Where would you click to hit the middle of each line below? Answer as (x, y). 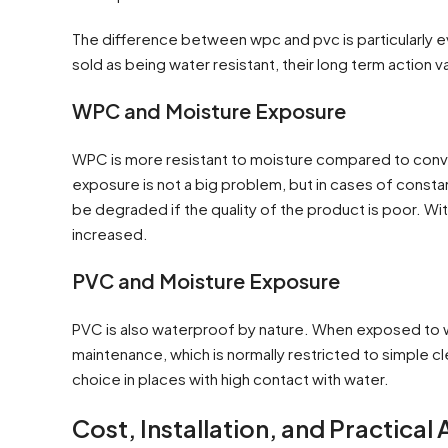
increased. (110, 233)
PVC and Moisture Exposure (206, 280)
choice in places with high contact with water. (230, 378)
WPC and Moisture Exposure (209, 110)
